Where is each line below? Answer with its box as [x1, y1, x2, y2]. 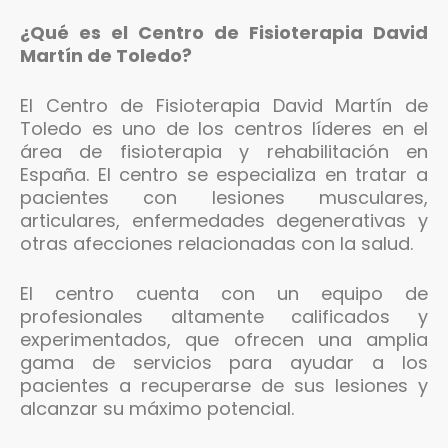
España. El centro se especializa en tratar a [20, 161, 428, 187]
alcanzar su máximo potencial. [20, 395, 294, 421]
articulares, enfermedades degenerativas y [20, 207, 428, 233]
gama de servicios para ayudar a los [20, 349, 428, 375]
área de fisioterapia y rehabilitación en [20, 138, 428, 164]
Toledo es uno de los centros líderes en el [20, 115, 428, 141]
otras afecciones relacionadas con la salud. [20, 230, 413, 256]
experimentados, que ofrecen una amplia [20, 326, 428, 352]
